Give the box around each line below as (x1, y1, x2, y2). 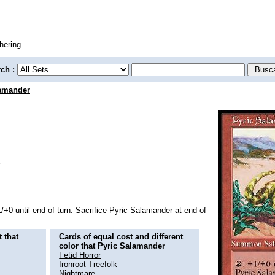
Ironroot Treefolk (59, 259, 118, 269)
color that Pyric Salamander (59, 241, 166, 250)
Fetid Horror (59, 250, 101, 260)
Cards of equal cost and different (59, 231, 184, 241)
